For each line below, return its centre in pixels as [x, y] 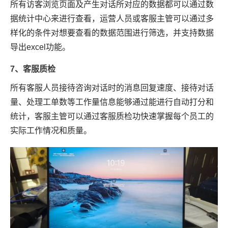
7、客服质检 [33, 69]
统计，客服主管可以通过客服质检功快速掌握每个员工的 [112, 117]
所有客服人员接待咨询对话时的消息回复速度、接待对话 [112, 88]
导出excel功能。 [40, 47]
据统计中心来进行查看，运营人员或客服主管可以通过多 [112, 19]
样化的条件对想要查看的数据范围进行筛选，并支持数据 [112, 33]
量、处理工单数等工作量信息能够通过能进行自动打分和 [112, 102]
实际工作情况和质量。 [51, 131]
